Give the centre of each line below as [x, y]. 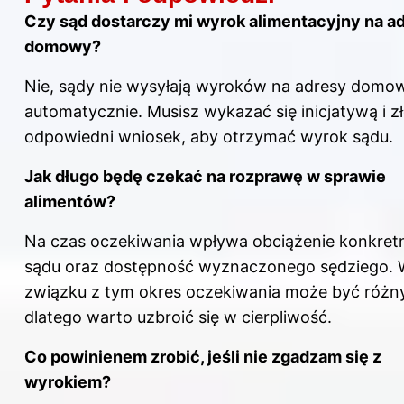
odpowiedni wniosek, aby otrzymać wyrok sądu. [209, 136]
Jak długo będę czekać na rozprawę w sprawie [205, 176]
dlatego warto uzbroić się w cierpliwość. [178, 317]
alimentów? [70, 201]
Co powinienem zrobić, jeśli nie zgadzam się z [203, 356]
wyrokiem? [68, 381]
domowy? [63, 46]
